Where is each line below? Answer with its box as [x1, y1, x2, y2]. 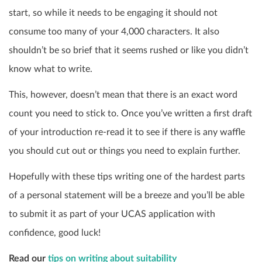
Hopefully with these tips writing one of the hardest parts [9, 171, 245, 181]
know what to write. [9, 64, 92, 74]
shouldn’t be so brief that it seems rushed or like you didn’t [9, 45, 249, 55]
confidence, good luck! [9, 227, 101, 237]
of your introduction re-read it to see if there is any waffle [9, 127, 245, 137]
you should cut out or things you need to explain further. [9, 146, 240, 156]
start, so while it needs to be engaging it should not [9, 8, 218, 18]
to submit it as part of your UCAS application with [9, 209, 215, 219]
